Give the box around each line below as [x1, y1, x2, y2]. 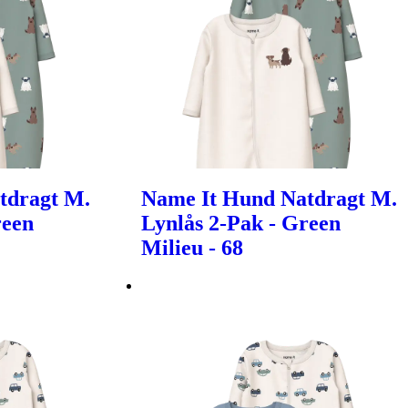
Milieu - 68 [141, 236, 244, 260]
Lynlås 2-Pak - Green [141, 211, 342, 236]
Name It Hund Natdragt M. [141, 187, 398, 211]
